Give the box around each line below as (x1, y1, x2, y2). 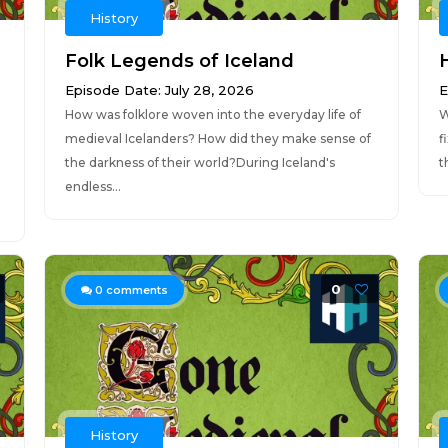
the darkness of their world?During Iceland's (64, 155, 335, 170)
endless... (64, 179, 121, 194)
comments (102, 283, 168, 297)
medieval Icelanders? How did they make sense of (64, 131, 371, 146)
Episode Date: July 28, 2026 (64, 82, 254, 98)
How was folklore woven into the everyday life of (64, 107, 361, 122)
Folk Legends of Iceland (64, 50, 294, 72)
